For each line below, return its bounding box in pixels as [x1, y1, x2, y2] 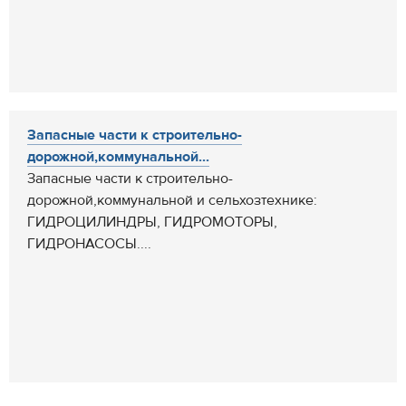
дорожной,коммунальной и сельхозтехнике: [27, 191, 317, 209]
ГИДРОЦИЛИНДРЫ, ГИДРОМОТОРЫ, [27, 213, 277, 231]
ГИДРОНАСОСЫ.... [27, 235, 151, 253]
